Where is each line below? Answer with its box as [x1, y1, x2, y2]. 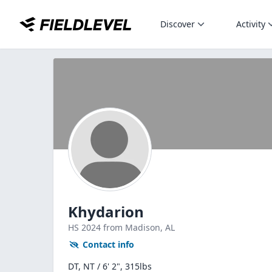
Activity [236, 18, 265, 30]
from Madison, [103, 222, 165, 233]
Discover [160, 18, 195, 30]
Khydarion [68, 202, 144, 222]
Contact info [83, 239, 134, 250]
